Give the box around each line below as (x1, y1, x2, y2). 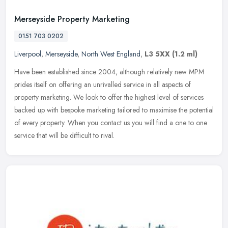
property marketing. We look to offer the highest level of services (14, 92, 204, 103)
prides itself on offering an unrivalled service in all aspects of (14, 79, 191, 90)
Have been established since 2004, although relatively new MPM (14, 67, 204, 77)
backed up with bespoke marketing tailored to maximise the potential (14, 105, 214, 116)
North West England (81, 49, 140, 60)
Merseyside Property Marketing (14, 13, 130, 25)
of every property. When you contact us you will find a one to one (14, 118, 207, 128)
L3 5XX (145, 49, 170, 60)
